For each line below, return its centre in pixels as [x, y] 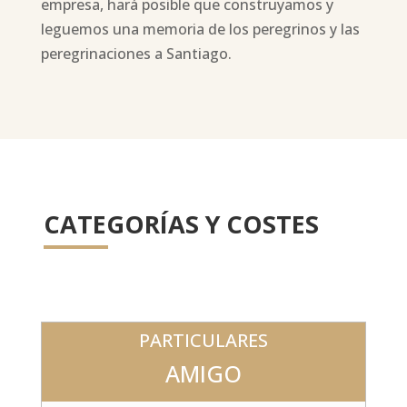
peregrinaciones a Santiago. [136, 54]
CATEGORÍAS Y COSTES [181, 224]
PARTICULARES [203, 340]
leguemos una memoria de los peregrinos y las [200, 29]
